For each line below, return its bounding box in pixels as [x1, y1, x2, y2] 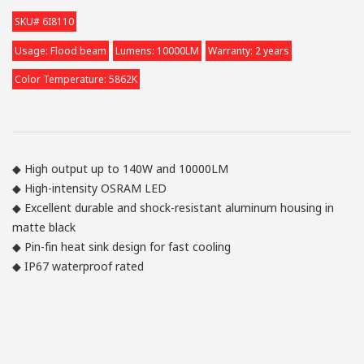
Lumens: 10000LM [115, 44, 199, 58]
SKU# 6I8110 [15, 15, 74, 29]
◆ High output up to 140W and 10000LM [12, 161, 228, 177]
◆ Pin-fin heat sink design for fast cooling [12, 239, 231, 255]
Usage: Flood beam [15, 44, 106, 58]
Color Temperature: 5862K [15, 72, 137, 87]
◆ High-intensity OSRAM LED [12, 180, 167, 197]
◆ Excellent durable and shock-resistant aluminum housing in [12, 200, 334, 216]
